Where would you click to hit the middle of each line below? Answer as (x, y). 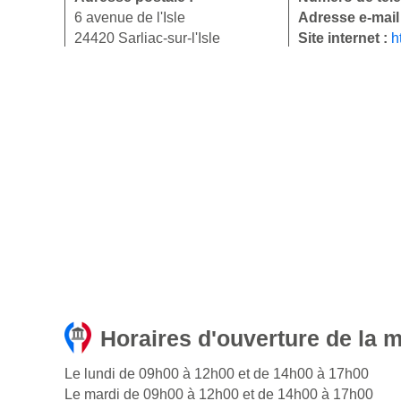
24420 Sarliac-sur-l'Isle (147, 38)
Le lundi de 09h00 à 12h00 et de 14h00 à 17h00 (217, 374)
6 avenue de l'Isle (130, 18)
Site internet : (345, 38)
